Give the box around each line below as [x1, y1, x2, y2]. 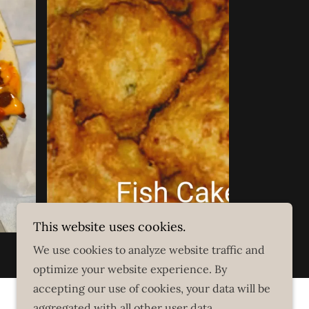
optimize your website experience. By [33, 262, 227, 276]
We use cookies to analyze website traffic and [33, 243, 265, 257]
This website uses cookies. [33, 219, 186, 235]
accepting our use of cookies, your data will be [33, 281, 270, 295]
